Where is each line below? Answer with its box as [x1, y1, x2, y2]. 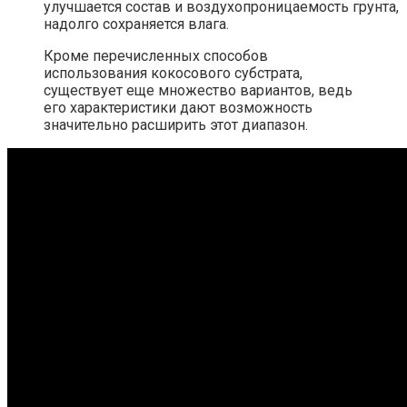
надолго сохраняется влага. [44, 15, 229, 34]
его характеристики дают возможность [44, 99, 313, 117]
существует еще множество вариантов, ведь [44, 82, 352, 100]
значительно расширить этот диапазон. [44, 116, 308, 134]
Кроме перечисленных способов [44, 47, 268, 65]
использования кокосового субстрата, [44, 65, 303, 83]
